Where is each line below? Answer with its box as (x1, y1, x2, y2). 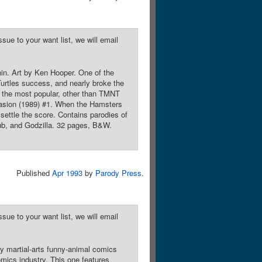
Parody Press (95, 167, 142, 178)
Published (16, 167, 52, 178)
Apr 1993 (52, 167, 82, 178)
